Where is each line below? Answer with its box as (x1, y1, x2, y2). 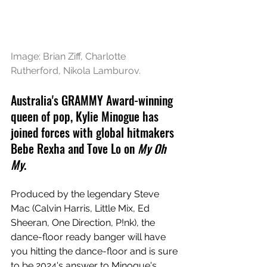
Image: (11, 51, 43, 63)
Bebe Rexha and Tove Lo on (11, 139, 138, 158)
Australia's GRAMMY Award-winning (11, 91, 176, 110)
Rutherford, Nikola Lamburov (11, 65, 139, 77)
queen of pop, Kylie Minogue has (11, 107, 162, 126)
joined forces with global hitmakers (11, 123, 177, 142)
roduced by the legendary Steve (17, 188, 162, 200)
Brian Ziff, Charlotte (43, 51, 128, 63)
